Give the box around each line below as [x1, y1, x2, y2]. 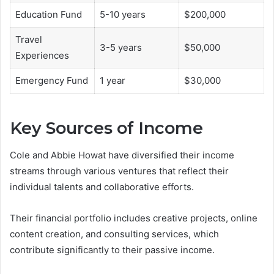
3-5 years [99, 42, 142, 54]
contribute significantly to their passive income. [10, 244, 215, 256]
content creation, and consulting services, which [10, 228, 219, 240]
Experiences [15, 50, 69, 62]
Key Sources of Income [10, 117, 203, 138]
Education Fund [15, 9, 82, 21]
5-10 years [99, 9, 146, 21]
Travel [15, 34, 42, 46]
